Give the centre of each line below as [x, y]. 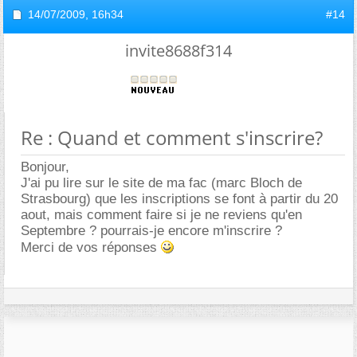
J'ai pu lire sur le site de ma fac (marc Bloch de [161, 182]
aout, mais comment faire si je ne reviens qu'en [161, 214]
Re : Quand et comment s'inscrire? [172, 137]
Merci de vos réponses [91, 247]
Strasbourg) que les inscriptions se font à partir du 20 [179, 198]
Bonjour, [45, 167]
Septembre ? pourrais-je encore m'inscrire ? [151, 230]
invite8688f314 [178, 50]
